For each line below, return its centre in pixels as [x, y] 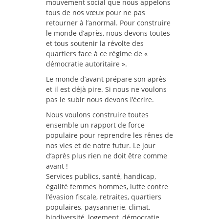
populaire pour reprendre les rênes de [109, 135]
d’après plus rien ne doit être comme [107, 156]
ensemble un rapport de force [95, 125]
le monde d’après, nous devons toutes [108, 33]
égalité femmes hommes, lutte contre [107, 187]
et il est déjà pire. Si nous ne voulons [106, 89]
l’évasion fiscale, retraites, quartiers [104, 197]
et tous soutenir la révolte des [95, 44]
